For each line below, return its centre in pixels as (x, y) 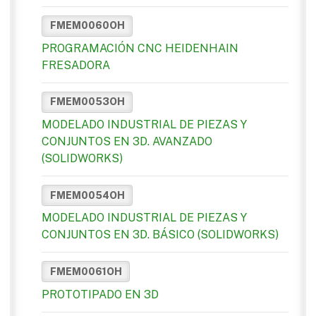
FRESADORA (76, 65)
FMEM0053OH (87, 102)
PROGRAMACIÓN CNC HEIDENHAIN (140, 48)
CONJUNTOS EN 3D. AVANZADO (127, 142)
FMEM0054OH (87, 195)
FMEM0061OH (86, 271)
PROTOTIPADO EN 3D (100, 294)
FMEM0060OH (87, 26)
